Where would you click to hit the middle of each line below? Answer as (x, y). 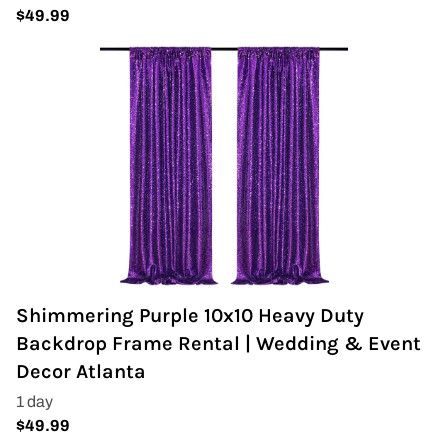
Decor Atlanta (81, 371)
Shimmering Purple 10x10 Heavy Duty (190, 315)
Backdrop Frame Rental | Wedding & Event (218, 343)
